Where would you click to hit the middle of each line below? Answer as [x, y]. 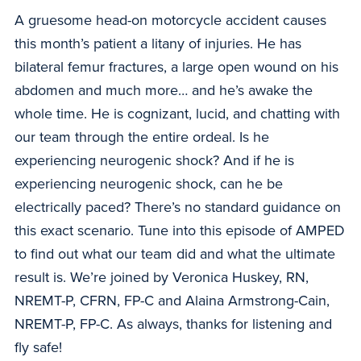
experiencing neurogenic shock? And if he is [154, 161]
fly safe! [38, 348]
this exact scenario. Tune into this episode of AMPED [180, 231]
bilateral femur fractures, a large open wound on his [176, 67]
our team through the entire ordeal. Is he [142, 137]
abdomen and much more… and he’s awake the [164, 91]
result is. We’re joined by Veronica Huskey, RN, [162, 278]
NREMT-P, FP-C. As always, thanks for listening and [173, 324]
